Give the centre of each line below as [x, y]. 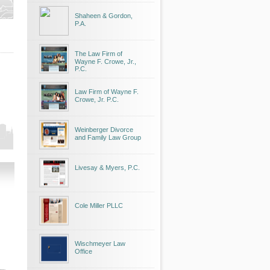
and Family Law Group [108, 137]
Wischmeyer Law [100, 243]
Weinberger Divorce [104, 130]
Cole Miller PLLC [99, 206]
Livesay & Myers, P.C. [107, 168]
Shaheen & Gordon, [104, 16]
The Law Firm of [99, 54]
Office [83, 251]
